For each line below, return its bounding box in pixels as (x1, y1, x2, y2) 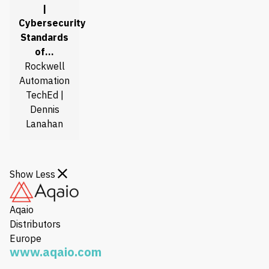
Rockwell (24, 59, 65, 72)
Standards (20, 31, 68, 43)
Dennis (29, 103, 59, 115)
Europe (10, 232, 41, 244)
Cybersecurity (19, 16, 86, 29)
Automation (19, 74, 70, 86)
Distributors (10, 217, 61, 230)
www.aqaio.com (10, 243, 101, 260)
